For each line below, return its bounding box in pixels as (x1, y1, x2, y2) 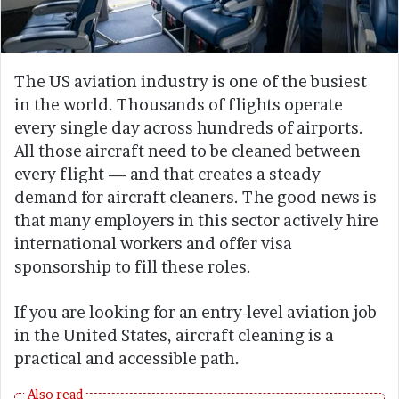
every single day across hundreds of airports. (14, 118, 363, 137)
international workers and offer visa (14, 233, 292, 253)
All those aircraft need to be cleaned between (14, 141, 361, 160)
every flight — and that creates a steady (14, 164, 321, 183)
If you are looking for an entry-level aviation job (14, 302, 377, 322)
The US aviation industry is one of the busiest (14, 71, 367, 91)
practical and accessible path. (14, 348, 240, 368)
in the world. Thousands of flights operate (14, 94, 343, 114)
